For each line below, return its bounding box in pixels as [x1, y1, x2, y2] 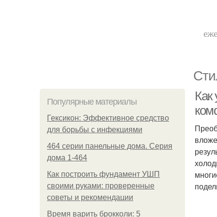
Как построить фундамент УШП [47, 170, 160, 178]
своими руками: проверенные [47, 182, 155, 190]
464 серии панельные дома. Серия [47, 142, 172, 150]
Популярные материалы [47, 97, 137, 107]
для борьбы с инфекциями [47, 125, 142, 134]
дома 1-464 [47, 154, 87, 162]
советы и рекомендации [47, 193, 133, 201]
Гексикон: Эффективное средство [47, 114, 169, 122]
